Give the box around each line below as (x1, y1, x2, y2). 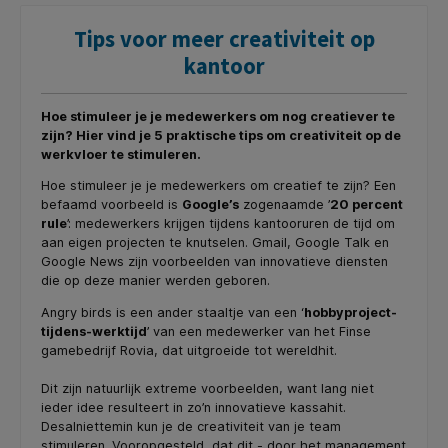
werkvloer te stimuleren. (41, 146, 201, 162)
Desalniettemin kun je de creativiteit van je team (41, 419, 341, 435)
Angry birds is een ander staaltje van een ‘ (41, 305, 304, 321)
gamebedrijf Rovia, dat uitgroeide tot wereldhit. (41, 343, 337, 359)
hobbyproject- (304, 305, 397, 321)
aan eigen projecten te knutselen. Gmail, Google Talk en (41, 235, 389, 251)
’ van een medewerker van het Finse (147, 324, 371, 340)
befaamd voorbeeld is (41, 197, 182, 213)
